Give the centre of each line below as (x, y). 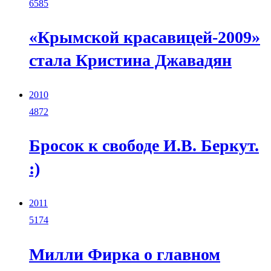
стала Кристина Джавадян (130, 60)
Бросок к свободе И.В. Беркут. (144, 146)
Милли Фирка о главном (125, 254)
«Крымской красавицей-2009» (145, 38)
